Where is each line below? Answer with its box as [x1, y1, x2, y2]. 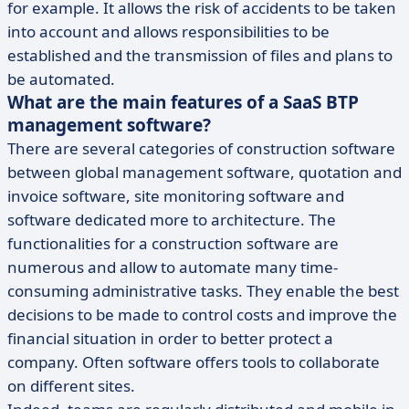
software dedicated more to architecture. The [7, 209, 336, 230]
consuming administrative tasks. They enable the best [7, 280, 399, 301]
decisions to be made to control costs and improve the [7, 304, 397, 325]
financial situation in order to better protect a [7, 328, 333, 349]
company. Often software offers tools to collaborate [7, 351, 380, 372]
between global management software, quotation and [7, 162, 402, 183]
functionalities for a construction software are [7, 233, 339, 254]
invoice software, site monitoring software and [7, 185, 344, 206]
